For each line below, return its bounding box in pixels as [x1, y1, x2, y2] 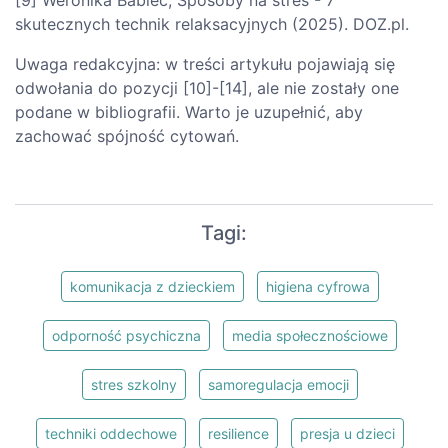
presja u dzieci [300, 424, 395, 442]
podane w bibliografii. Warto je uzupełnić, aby [15, 101, 363, 122]
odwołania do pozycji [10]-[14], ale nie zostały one [15, 77, 399, 98]
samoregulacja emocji [208, 375, 349, 393]
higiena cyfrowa [266, 277, 370, 295]
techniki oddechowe [45, 424, 177, 442]
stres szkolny [91, 375, 177, 393]
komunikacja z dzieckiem [70, 277, 235, 295]
